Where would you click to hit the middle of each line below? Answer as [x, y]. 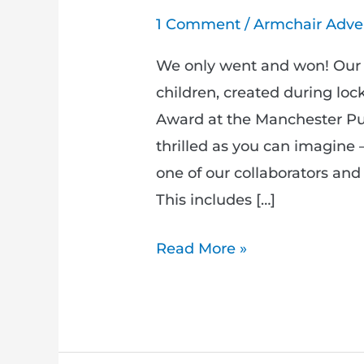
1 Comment [199, 25]
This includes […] [216, 199]
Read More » [202, 248]
